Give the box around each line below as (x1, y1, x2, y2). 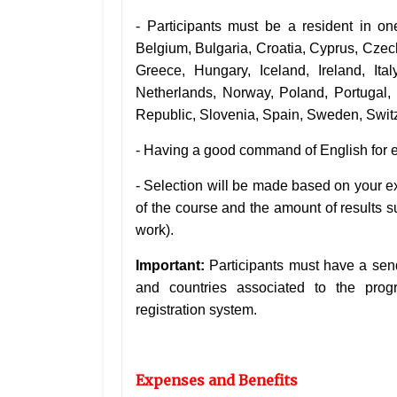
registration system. (136, 302, 257, 318)
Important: (136, 258, 205, 274)
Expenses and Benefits (136, 371, 298, 390)
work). (136, 222, 177, 238)
